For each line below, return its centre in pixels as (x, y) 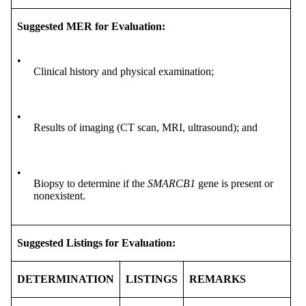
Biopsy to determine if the (91, 183)
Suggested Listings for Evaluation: (96, 242)
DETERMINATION (66, 279)
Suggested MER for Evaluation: (91, 26)
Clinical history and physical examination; (124, 71)
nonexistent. (59, 195)
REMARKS (218, 279)
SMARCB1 (171, 183)
